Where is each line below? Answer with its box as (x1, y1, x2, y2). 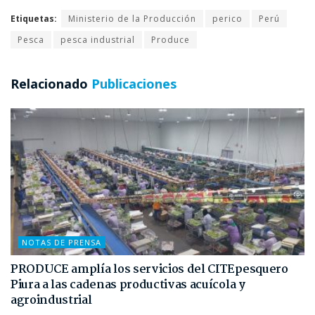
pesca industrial (60, 33, 135, 46)
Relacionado (11, 75, 88, 92)
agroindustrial (11, 290, 92, 310)
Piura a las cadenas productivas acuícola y (11, 275, 245, 295)
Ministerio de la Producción (68, 12, 196, 25)
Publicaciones (88, 75, 176, 92)
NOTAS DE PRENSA (22, 236, 101, 247)
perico (212, 12, 243, 25)
